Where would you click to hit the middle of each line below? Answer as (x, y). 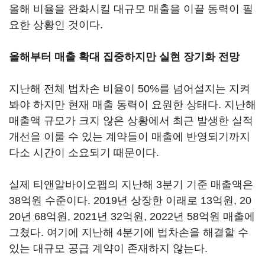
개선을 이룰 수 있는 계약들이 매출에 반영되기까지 (130, 137)
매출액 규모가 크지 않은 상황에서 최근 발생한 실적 (131, 121)
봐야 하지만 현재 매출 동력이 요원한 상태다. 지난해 (132, 105)
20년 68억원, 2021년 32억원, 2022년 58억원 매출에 (132, 217)
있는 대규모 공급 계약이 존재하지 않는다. (108, 249)
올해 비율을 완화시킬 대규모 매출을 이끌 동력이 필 (131, 9)
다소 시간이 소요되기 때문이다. (84, 153)
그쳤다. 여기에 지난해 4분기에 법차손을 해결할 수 (129, 233)
